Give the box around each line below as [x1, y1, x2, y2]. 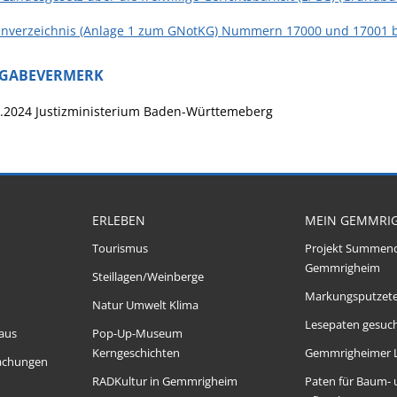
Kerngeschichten [92, 346, 180, 361]
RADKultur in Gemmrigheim [92, 374, 237, 389]
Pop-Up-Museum [92, 326, 183, 341]
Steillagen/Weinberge [92, 269, 204, 284]
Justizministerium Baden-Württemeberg [32, 103, 273, 120]
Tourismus [92, 241, 148, 256]
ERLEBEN [92, 212, 145, 229]
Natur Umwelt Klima [92, 298, 198, 313]
